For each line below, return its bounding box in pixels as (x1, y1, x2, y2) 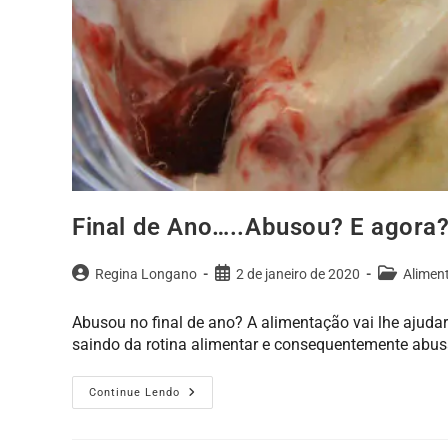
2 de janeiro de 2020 (236, 266, 360, 283)
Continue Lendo (89, 386, 180, 400)
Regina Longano (95, 266, 197, 283)
